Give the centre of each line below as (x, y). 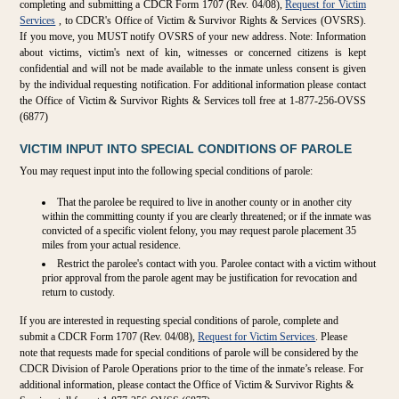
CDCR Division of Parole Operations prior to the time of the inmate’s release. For (192, 369)
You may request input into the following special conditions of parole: (167, 171)
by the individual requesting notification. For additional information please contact (193, 84)
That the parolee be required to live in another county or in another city (205, 203)
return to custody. (79, 293)
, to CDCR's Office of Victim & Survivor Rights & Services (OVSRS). (211, 20)
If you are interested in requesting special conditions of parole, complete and (179, 321)
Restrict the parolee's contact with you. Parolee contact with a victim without (217, 264)
